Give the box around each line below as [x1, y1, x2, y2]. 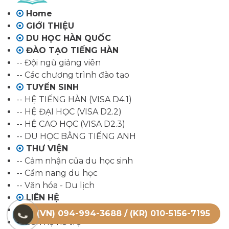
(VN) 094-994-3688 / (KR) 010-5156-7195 [37, 209, 210, 218]
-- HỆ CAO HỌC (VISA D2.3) [16, 119, 125, 129]
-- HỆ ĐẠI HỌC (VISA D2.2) [16, 106, 122, 117]
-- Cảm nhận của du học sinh [16, 155, 133, 166]
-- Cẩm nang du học [16, 168, 98, 178]
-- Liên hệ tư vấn [16, 204, 82, 215]
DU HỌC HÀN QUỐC [24, 33, 111, 43]
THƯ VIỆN [24, 143, 68, 153]
